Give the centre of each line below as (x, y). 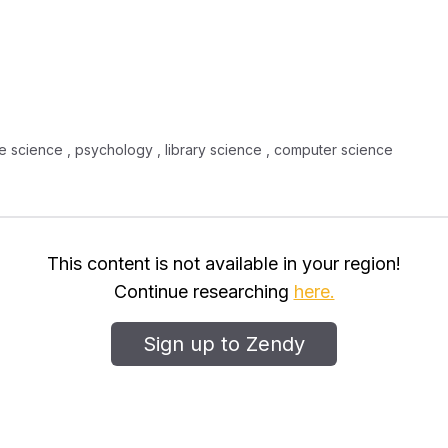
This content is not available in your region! (224, 263)
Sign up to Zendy (224, 344)
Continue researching (203, 291)
